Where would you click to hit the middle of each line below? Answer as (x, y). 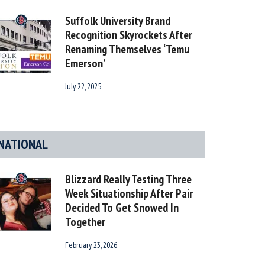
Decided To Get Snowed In (122, 208)
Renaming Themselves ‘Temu (127, 49)
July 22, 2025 (83, 87)
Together (85, 222)
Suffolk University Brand (118, 21)
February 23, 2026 (91, 245)
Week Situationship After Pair (129, 194)
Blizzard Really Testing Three (128, 180)
